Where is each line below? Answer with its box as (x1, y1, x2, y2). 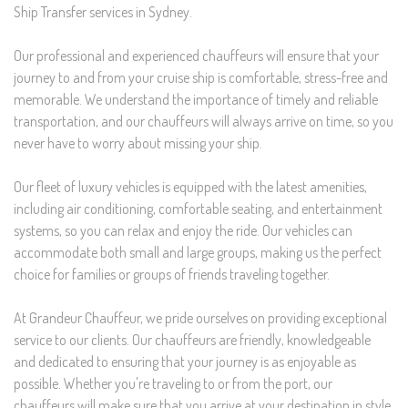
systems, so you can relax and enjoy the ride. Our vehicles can (14, 220, 352, 240)
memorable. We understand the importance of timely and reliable (14, 89, 378, 108)
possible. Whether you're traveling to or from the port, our (14, 373, 332, 393)
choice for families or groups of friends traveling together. (14, 264, 330, 283)
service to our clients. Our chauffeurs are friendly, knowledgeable (14, 330, 371, 349)
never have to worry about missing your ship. (14, 133, 262, 152)
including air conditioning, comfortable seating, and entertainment (14, 199, 382, 218)
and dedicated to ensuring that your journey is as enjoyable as (14, 352, 356, 371)
